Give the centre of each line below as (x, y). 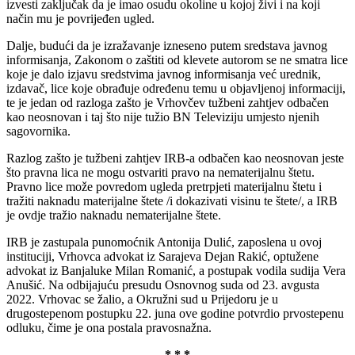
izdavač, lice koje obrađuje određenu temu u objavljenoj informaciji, (176, 89)
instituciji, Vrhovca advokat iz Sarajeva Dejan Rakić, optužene (162, 257)
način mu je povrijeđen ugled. (80, 19)
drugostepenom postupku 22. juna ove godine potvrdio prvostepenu (175, 314)
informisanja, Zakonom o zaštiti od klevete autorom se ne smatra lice (177, 60)
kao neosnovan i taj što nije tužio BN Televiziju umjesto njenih (163, 117)
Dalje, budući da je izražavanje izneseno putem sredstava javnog (167, 46)
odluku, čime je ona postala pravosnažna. (109, 328)
